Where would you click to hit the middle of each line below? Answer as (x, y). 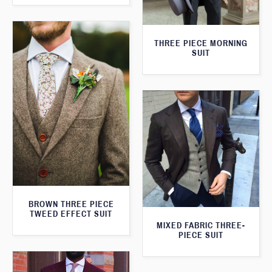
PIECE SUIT (201, 236)
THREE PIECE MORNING (201, 44)
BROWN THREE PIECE (71, 205)
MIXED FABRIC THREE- (201, 226)
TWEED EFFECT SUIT (71, 214)
